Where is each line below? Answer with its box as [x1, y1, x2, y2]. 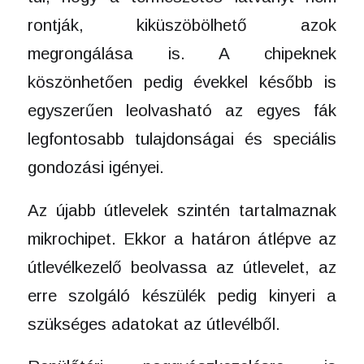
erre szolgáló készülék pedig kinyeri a [27, 285, 337, 305]
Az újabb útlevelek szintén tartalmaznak [27, 200, 337, 219]
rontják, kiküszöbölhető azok [27, 15, 337, 34]
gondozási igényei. [27, 157, 164, 176]
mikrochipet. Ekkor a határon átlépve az [27, 228, 337, 248]
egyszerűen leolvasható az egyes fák [27, 100, 337, 119]
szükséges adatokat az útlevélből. [27, 314, 280, 333]
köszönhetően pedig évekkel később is [27, 71, 337, 91]
